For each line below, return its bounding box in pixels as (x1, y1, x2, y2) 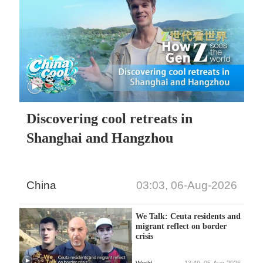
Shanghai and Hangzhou (26, 130, 174, 146)
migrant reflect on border (135, 221, 227, 231)
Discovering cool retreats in (26, 110, 193, 126)
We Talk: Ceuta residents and (135, 211, 241, 221)
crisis (135, 231, 153, 241)
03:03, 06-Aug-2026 (136, 179, 237, 192)
